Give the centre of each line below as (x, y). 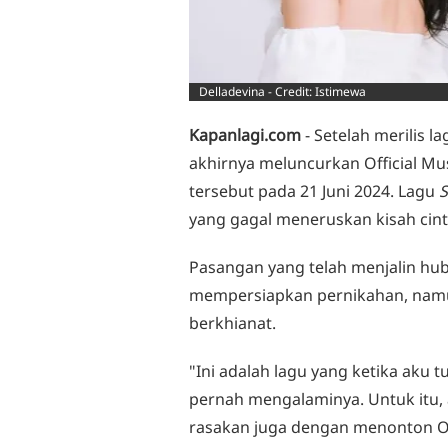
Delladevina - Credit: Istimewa (282, 91)
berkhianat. (232, 323)
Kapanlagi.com (245, 135)
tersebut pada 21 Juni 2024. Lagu (314, 191)
